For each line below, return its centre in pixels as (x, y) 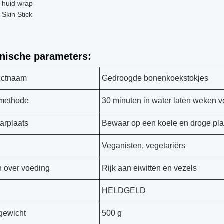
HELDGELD (124, 191)
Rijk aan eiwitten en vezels (149, 168)
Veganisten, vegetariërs (144, 146)
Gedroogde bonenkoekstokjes (155, 78)
